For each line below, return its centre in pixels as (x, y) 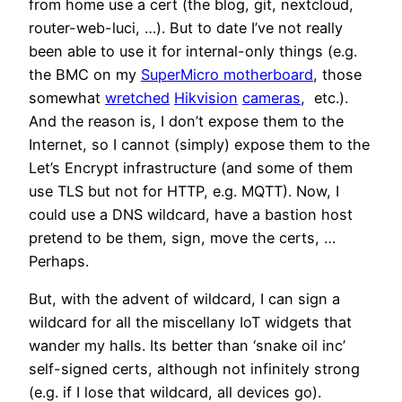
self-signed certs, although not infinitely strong (194, 369)
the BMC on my (85, 75)
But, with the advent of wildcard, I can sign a (184, 299)
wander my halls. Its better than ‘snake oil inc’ (187, 346)
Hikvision (206, 98)
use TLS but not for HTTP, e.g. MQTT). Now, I (184, 192)
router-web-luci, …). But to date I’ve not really (186, 28)
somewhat (67, 98)
